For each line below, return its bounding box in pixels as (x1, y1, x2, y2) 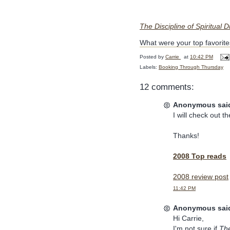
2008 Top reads (173, 152, 226, 161)
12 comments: (140, 82, 194, 92)
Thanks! (173, 131, 199, 140)
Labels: (140, 64, 159, 70)
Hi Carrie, (173, 214, 204, 222)
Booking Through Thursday (159, 64, 223, 70)
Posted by (140, 54, 165, 60)
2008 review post (173, 172, 228, 181)
